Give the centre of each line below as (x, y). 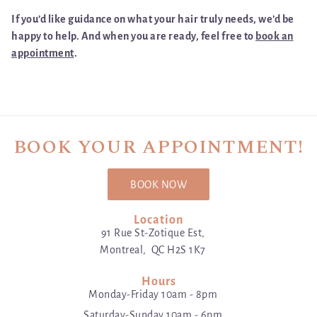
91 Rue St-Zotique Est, (153, 232)
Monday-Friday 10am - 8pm (153, 295)
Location (158, 220)
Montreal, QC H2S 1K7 (153, 249)
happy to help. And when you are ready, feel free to (133, 36)
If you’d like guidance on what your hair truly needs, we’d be (153, 19)
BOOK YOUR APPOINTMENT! (158, 148)
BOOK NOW (158, 184)
